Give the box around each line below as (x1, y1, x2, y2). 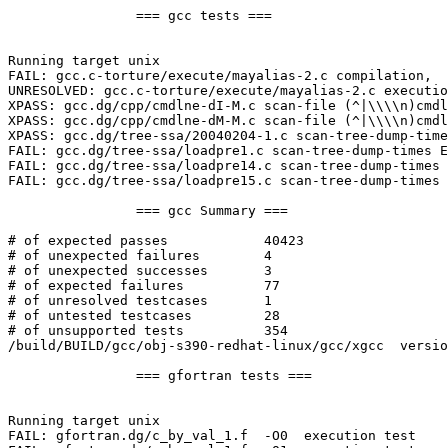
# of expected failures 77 (8, 278, 184, 294)
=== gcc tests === (8, 8, 136, 24)
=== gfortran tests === (8, 368, 136, 384)
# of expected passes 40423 (8, 233, 168, 249)
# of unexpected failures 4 (8, 248, 200, 264)
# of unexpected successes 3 (8, 263, 208, 279)
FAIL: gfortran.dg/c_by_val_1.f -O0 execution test (8, 428, 416, 444)
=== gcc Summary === (8, 203, 136, 219)
